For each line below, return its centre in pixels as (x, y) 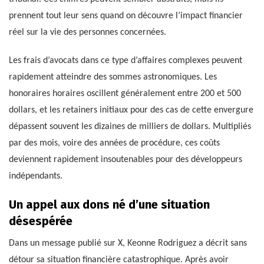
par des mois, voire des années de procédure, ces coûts (114, 143)
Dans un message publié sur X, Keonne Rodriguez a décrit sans (128, 243)
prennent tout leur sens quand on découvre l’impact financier (126, 16)
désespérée (41, 221)
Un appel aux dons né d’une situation (109, 204)
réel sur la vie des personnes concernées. (88, 32)
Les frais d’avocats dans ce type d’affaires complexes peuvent (126, 60)
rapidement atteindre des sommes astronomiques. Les (113, 77)
